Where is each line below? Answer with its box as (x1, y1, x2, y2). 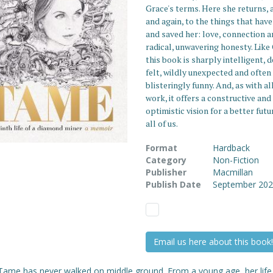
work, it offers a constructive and (145, 92, 271, 104)
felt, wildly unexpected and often (145, 66, 271, 78)
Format (145, 142, 177, 154)
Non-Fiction (212, 154, 259, 166)
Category (145, 154, 186, 166)
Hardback (212, 142, 250, 154)
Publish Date (145, 179, 201, 190)
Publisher (145, 166, 186, 178)
